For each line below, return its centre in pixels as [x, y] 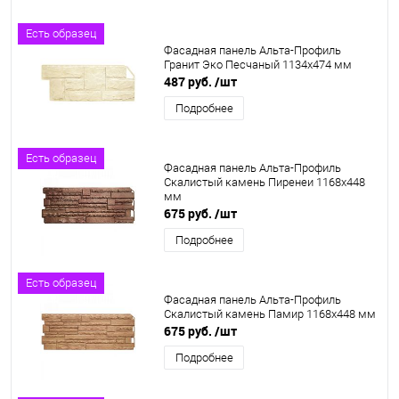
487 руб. [189, 81]
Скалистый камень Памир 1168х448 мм [270, 314]
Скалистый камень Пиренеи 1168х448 [265, 182]
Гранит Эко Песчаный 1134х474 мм [258, 65]
